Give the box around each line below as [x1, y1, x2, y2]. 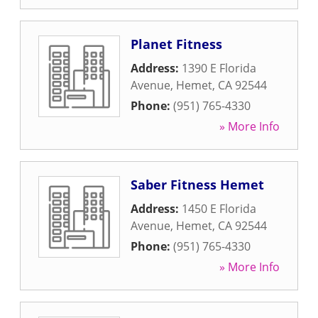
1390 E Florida [182, 60, 256, 76]
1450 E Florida [182, 201, 256, 216]
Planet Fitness [131, 35, 222, 53]
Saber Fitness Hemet [131, 176, 264, 193]
